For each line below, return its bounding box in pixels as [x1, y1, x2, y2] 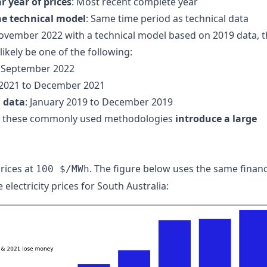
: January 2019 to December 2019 [25, 95, 173, 108]
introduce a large [175, 112, 257, 125]
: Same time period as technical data [86, 12, 249, 25]
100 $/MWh [36, 163, 89, 175]
